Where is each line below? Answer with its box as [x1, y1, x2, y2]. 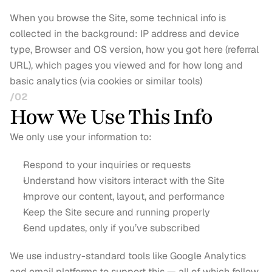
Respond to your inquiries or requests [23, 158, 191, 171]
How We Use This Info [10, 103, 212, 132]
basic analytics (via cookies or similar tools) [10, 75, 202, 87]
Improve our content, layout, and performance [23, 190, 225, 203]
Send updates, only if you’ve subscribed [23, 222, 200, 234]
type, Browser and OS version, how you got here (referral [10, 43, 259, 56]
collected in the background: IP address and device [10, 27, 239, 40]
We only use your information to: [10, 131, 152, 143]
